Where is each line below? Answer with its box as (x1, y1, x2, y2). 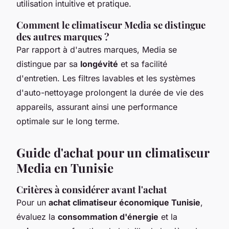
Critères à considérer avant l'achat (16, 182, 167, 196)
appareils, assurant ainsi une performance (16, 101, 177, 112)
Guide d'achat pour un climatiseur (16, 144, 209, 161)
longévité (80, 58, 118, 69)
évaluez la (16, 211, 58, 222)
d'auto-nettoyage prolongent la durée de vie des (16, 87, 203, 98)
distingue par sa (16, 58, 80, 69)
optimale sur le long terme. (16, 116, 120, 126)
